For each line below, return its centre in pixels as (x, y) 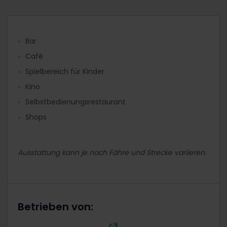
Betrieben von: (55, 206)
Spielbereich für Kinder (65, 71)
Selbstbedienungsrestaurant (75, 102)
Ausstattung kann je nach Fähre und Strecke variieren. (112, 152)
